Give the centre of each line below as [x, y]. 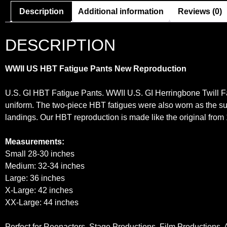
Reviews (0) [200, 11]
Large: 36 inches [35, 178]
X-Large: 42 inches [39, 190]
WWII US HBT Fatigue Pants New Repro [81, 68]
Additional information [121, 11]
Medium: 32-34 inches [45, 166]
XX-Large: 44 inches [42, 202]
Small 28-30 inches [40, 154]
